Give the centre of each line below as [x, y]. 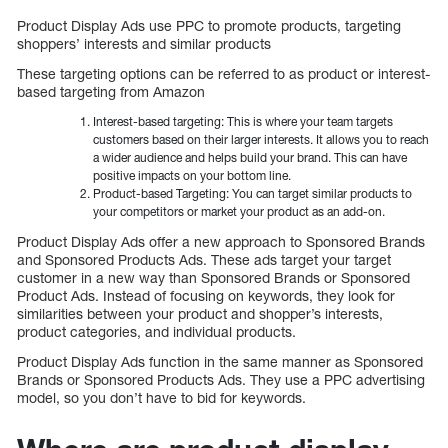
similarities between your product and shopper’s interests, [200, 313]
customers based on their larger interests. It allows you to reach [261, 139]
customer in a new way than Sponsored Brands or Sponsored [213, 277]
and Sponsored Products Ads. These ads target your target [204, 259]
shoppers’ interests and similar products [144, 43]
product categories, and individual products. [156, 331]
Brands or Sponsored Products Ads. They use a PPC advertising [221, 379]
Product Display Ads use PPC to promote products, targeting [209, 25]
